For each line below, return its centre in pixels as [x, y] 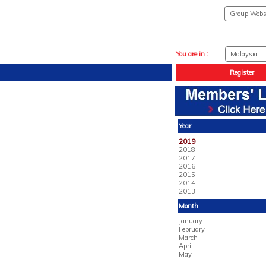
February [191, 229]
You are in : [192, 54]
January [190, 221]
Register [242, 72]
